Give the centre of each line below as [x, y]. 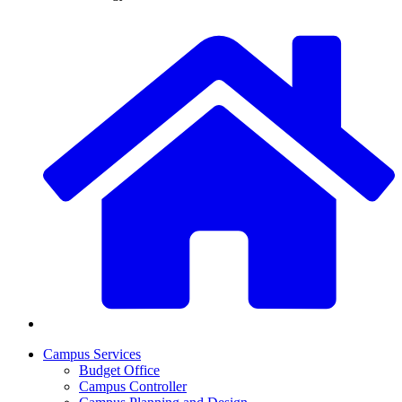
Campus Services [92, 354]
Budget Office [119, 371]
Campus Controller [133, 387]
